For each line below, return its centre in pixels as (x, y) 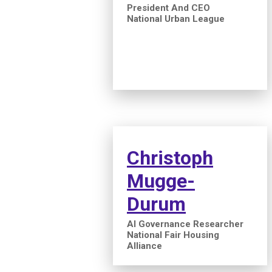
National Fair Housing (173, 235)
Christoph (170, 158)
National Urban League (176, 19)
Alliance (144, 246)
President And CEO (168, 8)
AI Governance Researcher (185, 224)
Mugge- (161, 181)
